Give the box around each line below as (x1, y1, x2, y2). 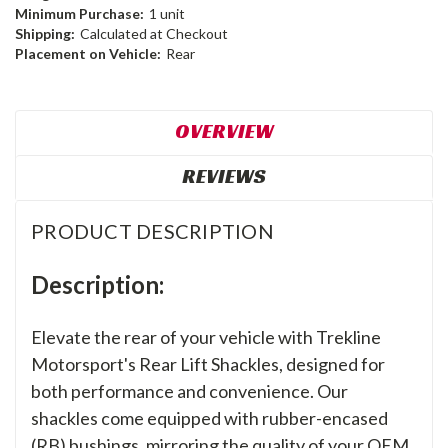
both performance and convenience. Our (31, 380, 348, 403)
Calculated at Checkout (79, 25, 228, 43)
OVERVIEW (174, 118, 274, 145)
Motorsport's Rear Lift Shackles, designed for (31, 353, 385, 376)
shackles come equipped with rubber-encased (31, 407, 388, 430)
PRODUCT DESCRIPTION (31, 219, 274, 244)
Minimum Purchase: (15, 5, 144, 23)
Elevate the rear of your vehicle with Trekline (31, 326, 381, 349)
